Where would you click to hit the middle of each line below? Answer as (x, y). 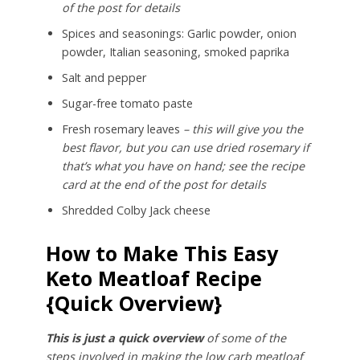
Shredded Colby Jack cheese (136, 210)
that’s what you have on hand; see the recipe (183, 166)
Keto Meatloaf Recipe (153, 278)
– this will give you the (243, 129)
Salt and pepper (104, 77)
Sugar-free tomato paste (127, 103)
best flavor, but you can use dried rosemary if (185, 147)
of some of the (244, 337)
